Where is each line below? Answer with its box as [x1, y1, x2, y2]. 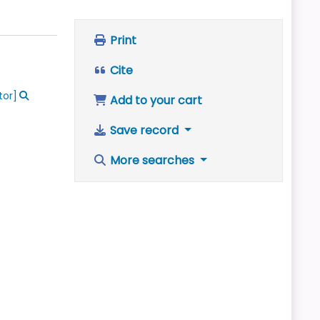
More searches [107, 152, 197, 169]
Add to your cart [107, 92, 202, 109]
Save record [107, 122, 181, 139]
